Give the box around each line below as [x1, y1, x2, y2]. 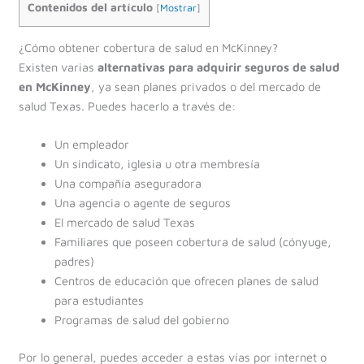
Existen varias [18, 59, 97, 74]
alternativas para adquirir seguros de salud [97, 59, 340, 74]
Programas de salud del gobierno [54, 313, 229, 327]
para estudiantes [54, 293, 144, 308]
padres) [54, 254, 94, 269]
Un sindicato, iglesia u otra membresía [54, 157, 260, 171]
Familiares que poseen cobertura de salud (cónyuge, [54, 235, 331, 249]
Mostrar [159, 2, 197, 15]
